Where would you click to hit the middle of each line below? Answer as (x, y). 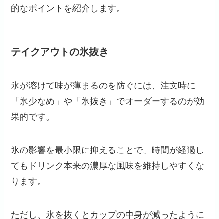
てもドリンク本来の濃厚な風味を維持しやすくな (108, 165)
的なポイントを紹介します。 (68, 9)
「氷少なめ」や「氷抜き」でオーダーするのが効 (108, 101)
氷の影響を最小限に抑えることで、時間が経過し (108, 150)
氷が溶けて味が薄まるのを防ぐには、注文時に (103, 85)
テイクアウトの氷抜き (60, 52)
